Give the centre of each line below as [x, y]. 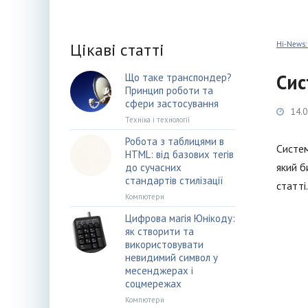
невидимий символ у [172, 257]
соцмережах [153, 284]
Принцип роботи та [169, 90]
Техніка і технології [157, 120]
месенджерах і [159, 271]
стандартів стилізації [174, 180]
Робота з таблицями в [175, 141]
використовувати [164, 244]
